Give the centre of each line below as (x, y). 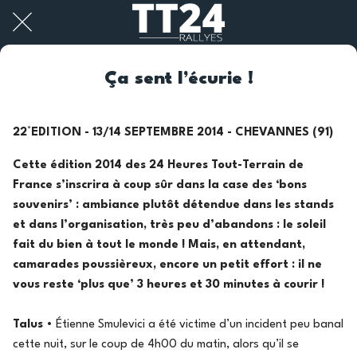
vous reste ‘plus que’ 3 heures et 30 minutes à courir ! (169, 284)
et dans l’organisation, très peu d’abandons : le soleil (169, 225)
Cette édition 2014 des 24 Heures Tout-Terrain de (158, 165)
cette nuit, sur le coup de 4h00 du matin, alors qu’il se (156, 344)
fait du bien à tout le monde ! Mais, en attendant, (159, 245)
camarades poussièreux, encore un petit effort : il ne (167, 265)
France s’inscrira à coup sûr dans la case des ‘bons (160, 185)
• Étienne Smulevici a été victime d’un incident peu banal (195, 324)
